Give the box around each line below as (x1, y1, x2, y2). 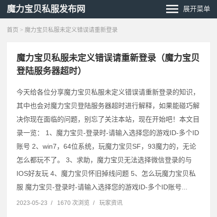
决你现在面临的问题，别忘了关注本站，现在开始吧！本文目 (16, 115, 200, 123)
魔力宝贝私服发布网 (7, 4, 85, 14)
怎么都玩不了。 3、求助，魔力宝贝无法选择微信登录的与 (16, 156, 192, 164)
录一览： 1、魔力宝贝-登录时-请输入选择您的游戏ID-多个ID (16, 129, 199, 137)
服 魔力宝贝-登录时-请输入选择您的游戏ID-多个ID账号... (16, 183, 187, 191)
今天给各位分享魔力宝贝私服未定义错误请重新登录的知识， (16, 88, 200, 96)
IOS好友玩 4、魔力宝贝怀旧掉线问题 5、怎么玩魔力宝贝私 (16, 170, 196, 177)
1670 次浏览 (57, 200, 90, 206)
